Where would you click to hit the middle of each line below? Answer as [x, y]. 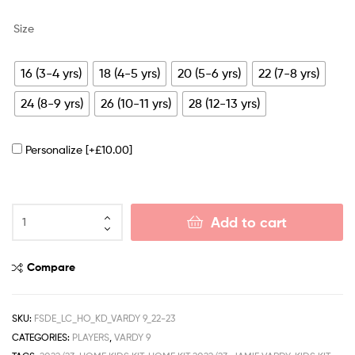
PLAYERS [91, 337]
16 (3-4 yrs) [51, 74]
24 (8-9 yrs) [52, 104]
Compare [51, 267]
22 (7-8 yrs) [289, 74]
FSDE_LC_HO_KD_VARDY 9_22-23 [105, 318]
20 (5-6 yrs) [209, 74]
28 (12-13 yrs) [224, 104]
